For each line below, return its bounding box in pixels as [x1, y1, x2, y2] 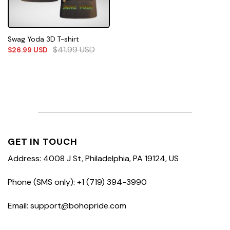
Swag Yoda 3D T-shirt [7, 35, 79, 44]
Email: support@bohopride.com [8, 200, 126, 211]
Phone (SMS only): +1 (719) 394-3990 [8, 176, 147, 187]
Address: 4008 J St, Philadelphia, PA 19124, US [8, 153, 179, 164]
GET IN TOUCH [8, 136, 78, 148]
